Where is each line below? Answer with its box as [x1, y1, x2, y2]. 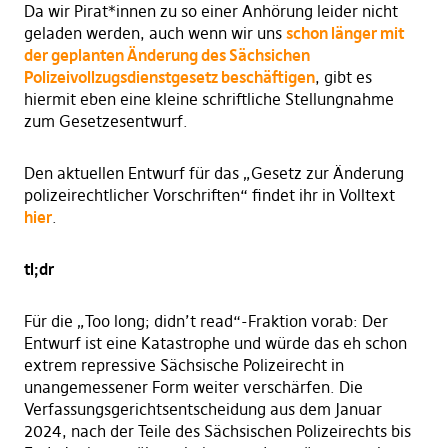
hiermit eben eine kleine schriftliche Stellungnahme [23, 89, 394, 110]
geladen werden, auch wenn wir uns [23, 23, 286, 44]
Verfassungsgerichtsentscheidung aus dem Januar [23, 399, 382, 420]
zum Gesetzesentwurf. [23, 111, 188, 132]
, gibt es [314, 67, 372, 88]
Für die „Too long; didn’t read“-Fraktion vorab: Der [23, 311, 388, 332]
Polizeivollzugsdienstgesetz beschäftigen [23, 67, 315, 88]
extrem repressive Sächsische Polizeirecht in [23, 355, 344, 376]
